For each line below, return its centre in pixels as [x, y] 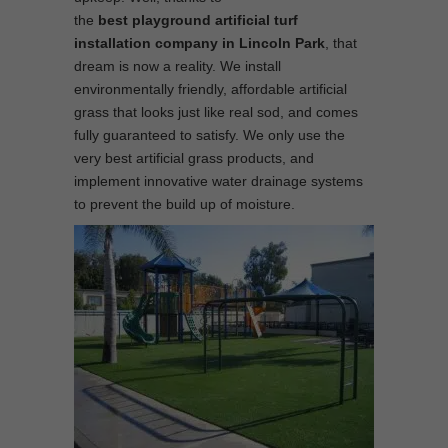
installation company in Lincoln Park [199, 43]
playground [171, 20]
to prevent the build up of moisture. [184, 204]
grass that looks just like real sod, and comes [216, 112]
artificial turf [256, 20]
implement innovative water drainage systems [218, 181]
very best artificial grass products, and [194, 158]
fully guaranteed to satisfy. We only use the [209, 135]
